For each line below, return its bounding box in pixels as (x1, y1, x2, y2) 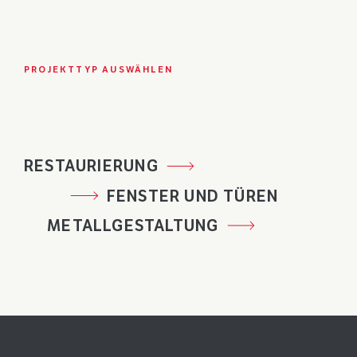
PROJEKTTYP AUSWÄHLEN (24, 64, 173, 75)
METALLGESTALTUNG (47, 217, 219, 236)
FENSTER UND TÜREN (106, 186, 279, 206)
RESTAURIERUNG (24, 157, 159, 176)
